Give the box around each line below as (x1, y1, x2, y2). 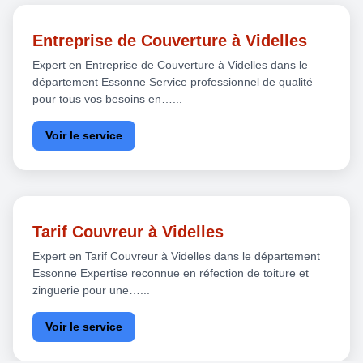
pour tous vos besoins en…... (32, 92, 182, 105)
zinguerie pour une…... (32, 283, 150, 297)
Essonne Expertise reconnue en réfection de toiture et (32, 266, 309, 280)
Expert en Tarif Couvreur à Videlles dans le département (32, 249, 320, 263)
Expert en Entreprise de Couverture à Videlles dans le (32, 58, 308, 71)
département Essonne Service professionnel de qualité (32, 75, 313, 88)
